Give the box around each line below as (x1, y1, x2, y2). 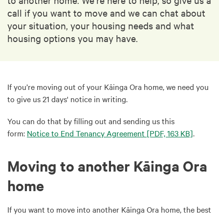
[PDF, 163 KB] (145, 128, 193, 138)
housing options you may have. (7, 32, 138, 44)
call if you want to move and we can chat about (7, 6, 205, 19)
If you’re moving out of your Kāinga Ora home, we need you (7, 81, 209, 92)
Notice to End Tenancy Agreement (27, 128, 145, 138)
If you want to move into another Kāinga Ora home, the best (7, 204, 211, 215)
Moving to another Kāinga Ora (7, 156, 207, 175)
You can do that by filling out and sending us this (7, 115, 175, 126)
